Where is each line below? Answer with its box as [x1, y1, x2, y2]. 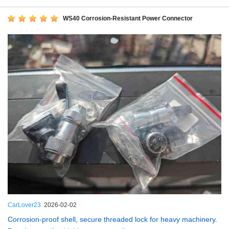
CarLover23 [8, 201, 41, 209]
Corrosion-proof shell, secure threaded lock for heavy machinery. [8, 215, 217, 224]
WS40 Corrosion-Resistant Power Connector [63, 15, 193, 22]
